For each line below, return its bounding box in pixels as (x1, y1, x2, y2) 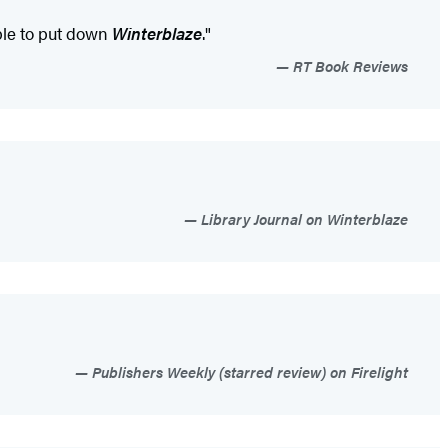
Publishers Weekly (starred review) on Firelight (88, 361, 408, 383)
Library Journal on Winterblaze (197, 208, 408, 230)
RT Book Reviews (289, 55, 408, 77)
